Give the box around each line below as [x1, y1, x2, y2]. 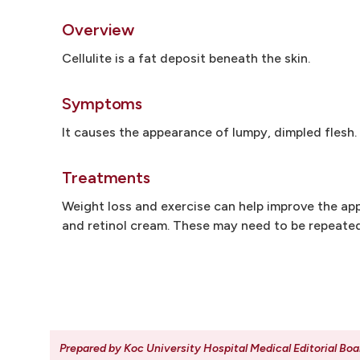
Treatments [62, 168, 151, 187]
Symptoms [62, 94, 143, 113]
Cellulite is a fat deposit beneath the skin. [62, 51, 310, 66]
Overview [62, 20, 135, 39]
